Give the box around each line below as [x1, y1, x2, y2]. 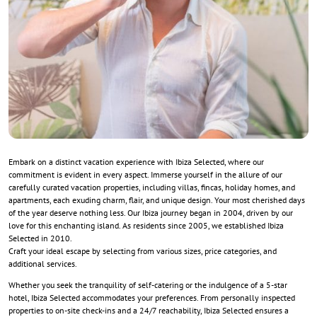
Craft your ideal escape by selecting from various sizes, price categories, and [8, 246, 277, 257]
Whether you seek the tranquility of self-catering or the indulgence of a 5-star [8, 279, 287, 291]
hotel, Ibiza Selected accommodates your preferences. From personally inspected [8, 292, 295, 304]
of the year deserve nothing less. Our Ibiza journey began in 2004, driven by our [8, 207, 293, 219]
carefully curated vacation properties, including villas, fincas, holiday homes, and [8, 182, 295, 193]
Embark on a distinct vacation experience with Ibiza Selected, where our [8, 156, 264, 168]
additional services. [8, 258, 77, 270]
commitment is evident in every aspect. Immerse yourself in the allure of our [8, 169, 282, 180]
